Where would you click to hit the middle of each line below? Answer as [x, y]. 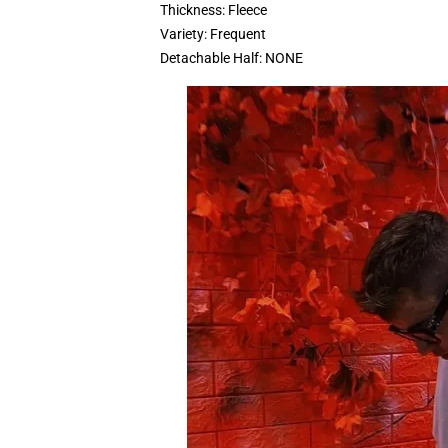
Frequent [238, 34]
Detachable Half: [212, 58]
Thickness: [194, 10]
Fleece [247, 10]
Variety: [185, 34]
